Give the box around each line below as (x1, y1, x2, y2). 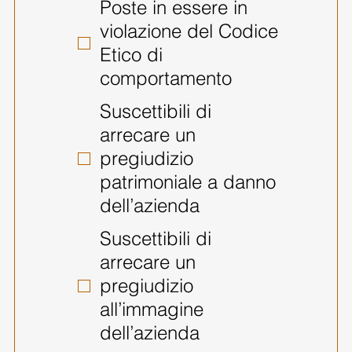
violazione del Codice (99, 19, 278, 42)
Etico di (99, 42, 163, 66)
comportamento (99, 66, 232, 90)
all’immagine (99, 297, 203, 321)
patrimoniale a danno (99, 170, 276, 193)
